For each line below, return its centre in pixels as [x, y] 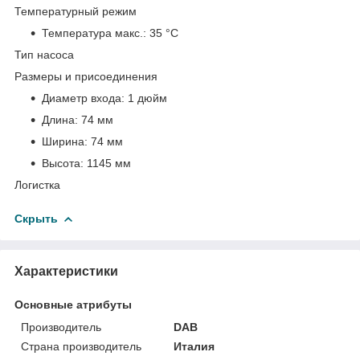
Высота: [64, 163]
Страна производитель [81, 346]
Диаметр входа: [85, 98]
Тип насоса [44, 54]
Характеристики [66, 271]
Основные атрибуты [73, 304]
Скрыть [36, 218]
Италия [194, 346]
